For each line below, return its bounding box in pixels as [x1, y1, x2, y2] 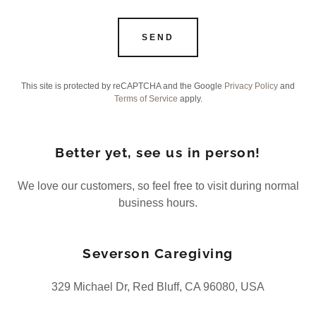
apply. [177, 93, 202, 104]
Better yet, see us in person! [55, 144, 261, 160]
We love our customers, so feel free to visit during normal [17, 179, 299, 192]
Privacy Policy [224, 80, 278, 91]
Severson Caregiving [83, 245, 233, 261]
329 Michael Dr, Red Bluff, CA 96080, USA [51, 280, 265, 293]
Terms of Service [114, 93, 178, 104]
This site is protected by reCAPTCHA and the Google [21, 80, 224, 91]
